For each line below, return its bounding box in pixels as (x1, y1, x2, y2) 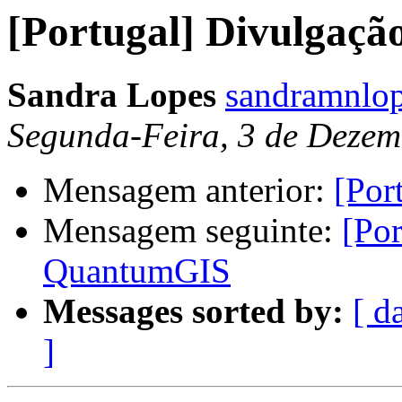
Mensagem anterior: (43, 170, 334, 210)
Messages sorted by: (43, 292, 344, 331)
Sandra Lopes (7, 75, 216, 115)
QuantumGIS (43, 251, 231, 291)
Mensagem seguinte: (43, 211, 342, 250)
